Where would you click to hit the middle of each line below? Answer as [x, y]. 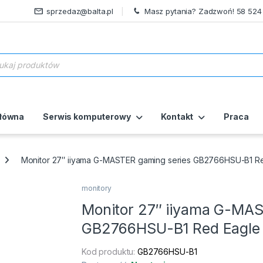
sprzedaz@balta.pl [80, 11]
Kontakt [177, 117]
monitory [97, 188]
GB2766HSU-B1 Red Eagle [171, 229]
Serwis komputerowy [87, 117]
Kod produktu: [110, 252]
